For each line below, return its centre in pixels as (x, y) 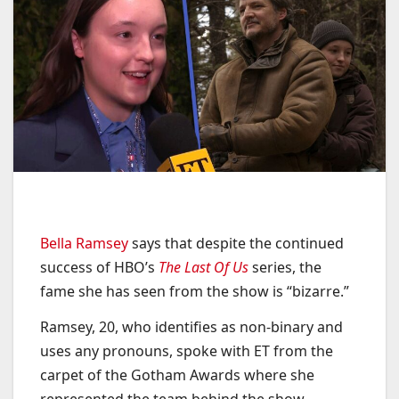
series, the (285, 268)
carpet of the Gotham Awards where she (177, 375)
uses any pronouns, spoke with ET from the (187, 351)
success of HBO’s (99, 268)
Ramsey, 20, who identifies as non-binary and (191, 327)
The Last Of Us (204, 268)
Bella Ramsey (84, 244)
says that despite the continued (236, 244)
